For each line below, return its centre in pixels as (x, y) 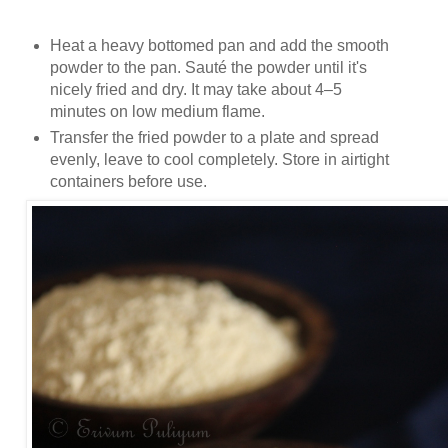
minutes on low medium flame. (157, 111)
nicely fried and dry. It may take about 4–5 (195, 89)
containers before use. (128, 181)
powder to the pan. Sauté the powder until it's (208, 67)
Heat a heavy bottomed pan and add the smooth (219, 45)
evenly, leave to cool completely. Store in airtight (219, 159)
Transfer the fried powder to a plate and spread (214, 137)
